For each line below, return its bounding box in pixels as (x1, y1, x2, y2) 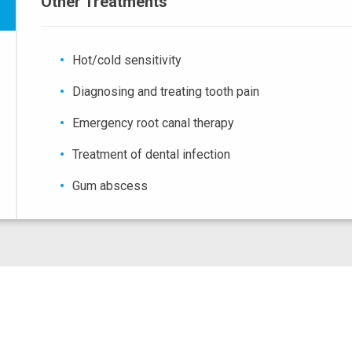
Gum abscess (72, 178, 148, 194)
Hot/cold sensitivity (72, 53, 182, 68)
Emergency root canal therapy (72, 115, 235, 131)
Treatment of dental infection (72, 147, 231, 163)
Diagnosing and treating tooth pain (72, 84, 260, 100)
